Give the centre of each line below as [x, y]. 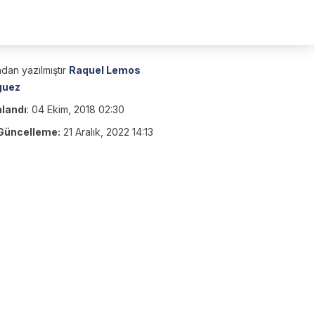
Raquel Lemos [105, 70]
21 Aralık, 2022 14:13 [108, 132]
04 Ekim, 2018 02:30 [78, 109]
